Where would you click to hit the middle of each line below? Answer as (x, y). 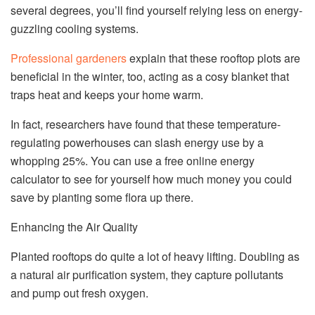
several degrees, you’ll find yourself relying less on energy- (156, 11)
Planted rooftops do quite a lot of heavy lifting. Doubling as (155, 257)
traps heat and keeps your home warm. (107, 95)
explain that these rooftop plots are (213, 58)
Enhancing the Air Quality (74, 227)
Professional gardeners (69, 58)
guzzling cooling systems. (75, 29)
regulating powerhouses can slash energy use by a (137, 143)
